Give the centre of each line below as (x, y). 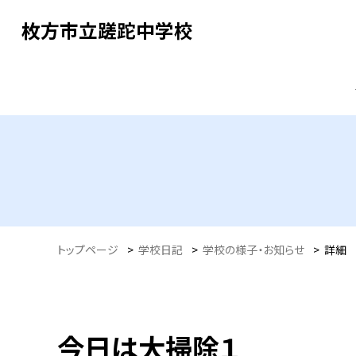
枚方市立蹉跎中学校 (107, 30)
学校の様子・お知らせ (253, 249)
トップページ (88, 249)
